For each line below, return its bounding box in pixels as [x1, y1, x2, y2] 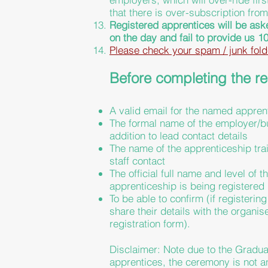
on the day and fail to [109, 31, 207, 44]
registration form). [109, 217, 190, 230]
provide [207, 31, 241, 44]
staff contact [109, 154, 165, 167]
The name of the [109, 142, 184, 154]
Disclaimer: [109, 243, 163, 255]
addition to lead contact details [109, 129, 248, 142]
